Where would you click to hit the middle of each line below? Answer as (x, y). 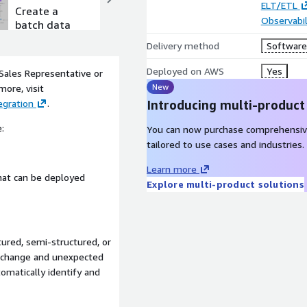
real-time (198, 24)
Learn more (172, 169)
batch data (43, 24)
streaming (200, 38)
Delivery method (183, 46)
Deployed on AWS (185, 71)
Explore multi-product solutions (225, 184)
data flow (199, 52)
